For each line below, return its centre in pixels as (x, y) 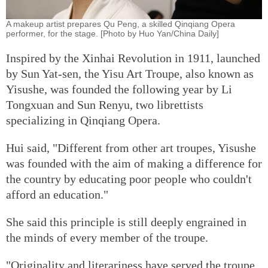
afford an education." (57, 194)
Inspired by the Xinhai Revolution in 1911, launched (133, 58)
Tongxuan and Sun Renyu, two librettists (105, 104)
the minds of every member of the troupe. (107, 237)
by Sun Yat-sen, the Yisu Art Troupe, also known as (130, 73)
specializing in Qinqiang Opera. (83, 120)
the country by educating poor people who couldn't (129, 179)
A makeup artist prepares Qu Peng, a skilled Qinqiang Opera (121, 24)
